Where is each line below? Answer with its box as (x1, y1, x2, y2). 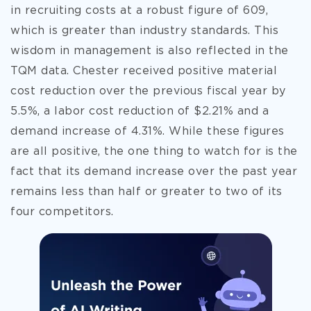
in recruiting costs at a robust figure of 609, (10, 6, 268, 16)
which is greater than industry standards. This (10, 26, 278, 36)
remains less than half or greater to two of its (10, 187, 283, 197)
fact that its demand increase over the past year (10, 167, 297, 177)
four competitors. (10, 207, 114, 217)
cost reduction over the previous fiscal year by (10, 86, 286, 96)
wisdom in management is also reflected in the (10, 46, 289, 56)
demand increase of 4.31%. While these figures (10, 126, 285, 137)
